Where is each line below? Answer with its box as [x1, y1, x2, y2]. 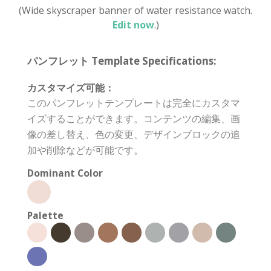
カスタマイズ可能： [27, 81, 114, 94]
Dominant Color [27, 166, 103, 180]
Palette [27, 209, 64, 222]
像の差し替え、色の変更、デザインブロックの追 [27, 128, 240, 141]
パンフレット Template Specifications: [27, 54, 217, 68]
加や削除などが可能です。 [27, 143, 143, 157]
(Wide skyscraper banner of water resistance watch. [19, 4, 252, 17]
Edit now [112, 18, 154, 31]
